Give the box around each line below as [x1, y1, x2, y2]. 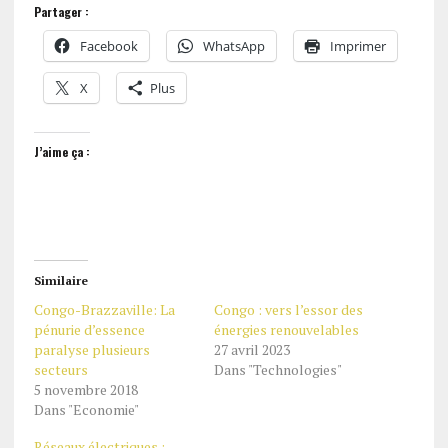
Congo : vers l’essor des [213, 300, 363, 319]
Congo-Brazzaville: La [33, 300, 175, 319]
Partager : [33, 3, 89, 20]
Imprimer [329, 37, 386, 55]
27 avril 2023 [213, 340, 290, 359]
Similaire [33, 273, 88, 288]
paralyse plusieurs [33, 340, 150, 359]
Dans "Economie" [33, 400, 139, 419]
